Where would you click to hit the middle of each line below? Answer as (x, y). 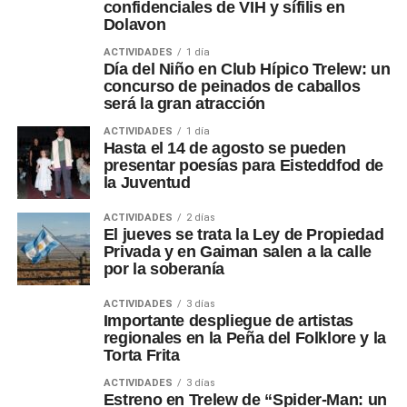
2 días (200, 218)
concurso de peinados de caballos (232, 87)
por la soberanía (164, 269)
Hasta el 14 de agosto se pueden (224, 149)
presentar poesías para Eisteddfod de (243, 166)
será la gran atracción (184, 104)
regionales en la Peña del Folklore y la (244, 338)
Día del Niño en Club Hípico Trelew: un (247, 69)
